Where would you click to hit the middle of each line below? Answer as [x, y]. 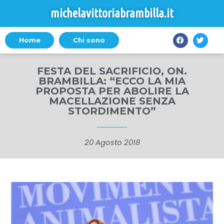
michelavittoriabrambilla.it [112, 13]
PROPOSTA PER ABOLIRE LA [112, 91]
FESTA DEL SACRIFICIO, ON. [112, 71]
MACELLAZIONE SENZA [112, 101]
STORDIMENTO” [112, 111]
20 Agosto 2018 [112, 142]
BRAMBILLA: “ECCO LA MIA [112, 81]
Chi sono [89, 40]
